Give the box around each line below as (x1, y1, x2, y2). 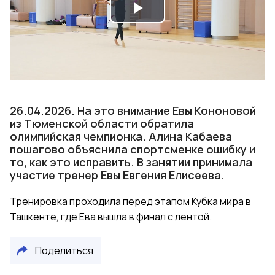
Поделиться (35, 243, 93, 257)
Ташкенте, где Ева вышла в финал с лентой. (10, 210, 212, 223)
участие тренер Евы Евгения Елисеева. (10, 168, 225, 182)
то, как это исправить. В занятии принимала (10, 155, 252, 169)
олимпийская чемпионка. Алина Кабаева (10, 129, 232, 144)
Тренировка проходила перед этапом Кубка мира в (10, 195, 251, 208)
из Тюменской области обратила (10, 116, 194, 131)
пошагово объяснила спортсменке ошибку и (10, 142, 255, 157)
